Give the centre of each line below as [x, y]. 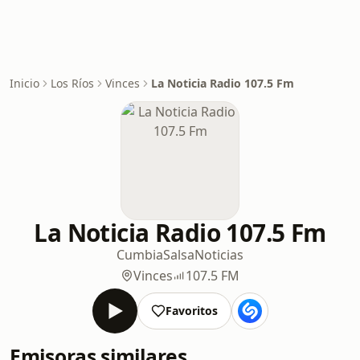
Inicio [25, 83]
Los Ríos [72, 83]
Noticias [219, 255]
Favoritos [191, 311]
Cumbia [140, 255]
